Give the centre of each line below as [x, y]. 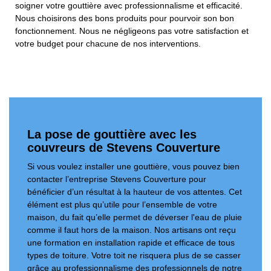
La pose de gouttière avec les [112, 135]
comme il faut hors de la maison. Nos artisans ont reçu [132, 230]
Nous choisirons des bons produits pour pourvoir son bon [125, 18]
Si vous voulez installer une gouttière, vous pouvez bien [133, 167]
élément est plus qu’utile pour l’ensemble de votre [122, 205]
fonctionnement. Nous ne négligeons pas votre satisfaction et [132, 31]
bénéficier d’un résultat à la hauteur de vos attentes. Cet [135, 192]
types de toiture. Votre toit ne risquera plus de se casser [134, 256]
